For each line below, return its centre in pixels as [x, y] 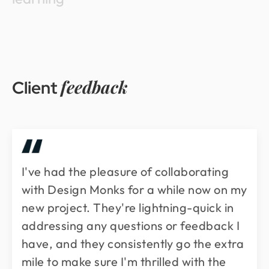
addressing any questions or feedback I [131, 225]
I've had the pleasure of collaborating [125, 171]
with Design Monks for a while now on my [134, 189]
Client [36, 87]
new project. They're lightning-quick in [128, 207]
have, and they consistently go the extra [133, 243]
